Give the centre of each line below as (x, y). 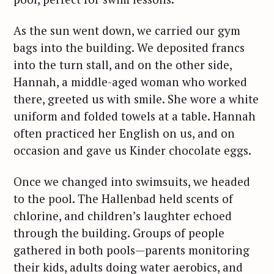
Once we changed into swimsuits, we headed (132, 181)
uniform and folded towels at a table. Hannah (135, 116)
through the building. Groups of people (119, 232)
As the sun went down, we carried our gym (127, 30)
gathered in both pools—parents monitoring (131, 250)
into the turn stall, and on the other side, (123, 65)
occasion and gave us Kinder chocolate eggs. (134, 150)
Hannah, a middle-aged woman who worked (130, 82)
